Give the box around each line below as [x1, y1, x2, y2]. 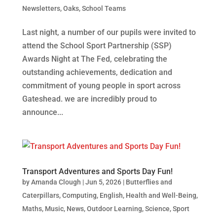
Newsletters [22, 4, 60, 12]
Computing [62, 191, 97, 199]
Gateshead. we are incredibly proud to [22, 94, 157, 104]
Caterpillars [22, 191, 59, 199]
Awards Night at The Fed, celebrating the [22, 54, 167, 64]
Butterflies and [125, 178, 172, 186]
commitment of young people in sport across [22, 80, 181, 90]
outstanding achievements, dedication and [22, 67, 172, 77]
